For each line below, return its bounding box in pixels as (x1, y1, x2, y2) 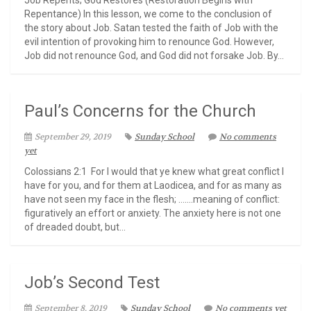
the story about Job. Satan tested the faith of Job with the (24, 22, 278, 33)
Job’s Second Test (24, 272, 160, 292)
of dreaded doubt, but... (24, 221, 126, 233)
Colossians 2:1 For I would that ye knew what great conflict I (24, 165, 284, 177)
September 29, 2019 (35, 131, 111, 142)
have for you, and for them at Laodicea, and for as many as (24, 179, 282, 191)
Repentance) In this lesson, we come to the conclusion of (24, 8, 272, 19)
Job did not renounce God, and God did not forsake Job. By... (24, 50, 284, 61)
